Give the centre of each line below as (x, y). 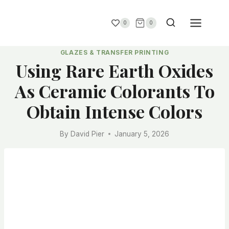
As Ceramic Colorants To (114, 91)
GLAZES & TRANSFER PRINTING (114, 53)
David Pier (87, 134)
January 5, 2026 (142, 134)
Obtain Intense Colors (114, 112)
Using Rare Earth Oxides (114, 71)
